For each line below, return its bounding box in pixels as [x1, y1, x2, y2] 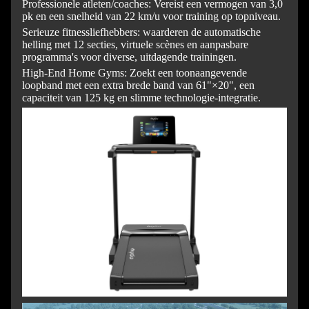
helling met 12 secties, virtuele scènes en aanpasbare [22, 39, 248, 51]
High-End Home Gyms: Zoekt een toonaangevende [22, 67, 247, 79]
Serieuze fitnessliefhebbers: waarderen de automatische [22, 26, 261, 39]
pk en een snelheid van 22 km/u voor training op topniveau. [22, 10, 281, 23]
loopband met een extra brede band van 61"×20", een [22, 79, 255, 92]
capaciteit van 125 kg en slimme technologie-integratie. [22, 92, 261, 104]
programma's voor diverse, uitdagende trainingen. [22, 51, 237, 63]
